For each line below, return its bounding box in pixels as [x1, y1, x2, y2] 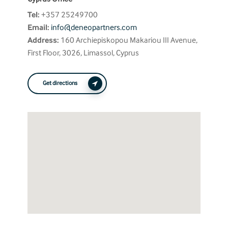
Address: [27, 35, 59, 46]
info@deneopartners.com [50, 22, 137, 34]
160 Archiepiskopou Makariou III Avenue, [59, 35, 197, 46]
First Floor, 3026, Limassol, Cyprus [27, 47, 139, 59]
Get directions [42, 79, 77, 88]
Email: [27, 22, 49, 34]
